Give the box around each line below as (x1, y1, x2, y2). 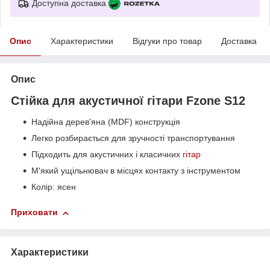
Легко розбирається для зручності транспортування (31, 133, 235, 143)
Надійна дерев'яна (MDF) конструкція (31, 117, 180, 127)
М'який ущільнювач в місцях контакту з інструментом (31, 166, 240, 176)
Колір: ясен (31, 182, 76, 192)
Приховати (11, 207, 58, 218)
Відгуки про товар (133, 36, 202, 46)
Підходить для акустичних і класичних (31, 149, 183, 160)
